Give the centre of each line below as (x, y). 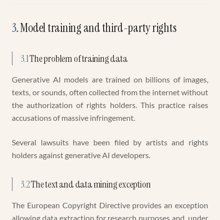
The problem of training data (79, 58)
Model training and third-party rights (98, 28)
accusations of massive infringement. (73, 118)
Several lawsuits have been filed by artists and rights (110, 142)
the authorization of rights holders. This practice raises (110, 105)
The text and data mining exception (91, 184)
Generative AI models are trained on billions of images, (110, 79)
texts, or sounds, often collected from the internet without (110, 92)
